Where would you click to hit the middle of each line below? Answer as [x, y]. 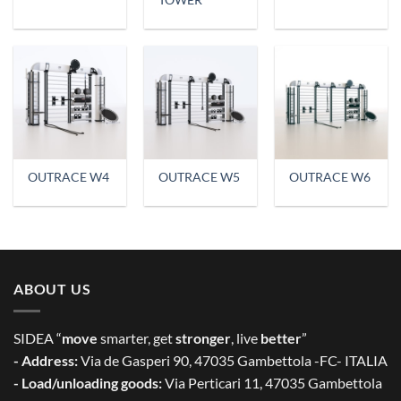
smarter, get [137, 337]
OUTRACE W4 [69, 178]
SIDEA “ [38, 337]
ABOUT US [52, 289]
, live [246, 337]
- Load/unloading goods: [88, 382]
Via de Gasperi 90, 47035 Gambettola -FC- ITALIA [233, 360]
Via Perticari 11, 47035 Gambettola [272, 382]
